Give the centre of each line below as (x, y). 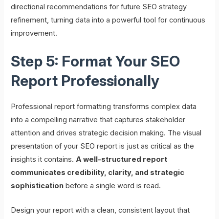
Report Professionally (85, 80)
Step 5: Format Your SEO (96, 61)
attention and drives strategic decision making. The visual (106, 133)
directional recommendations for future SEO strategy (99, 7)
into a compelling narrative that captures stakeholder (98, 120)
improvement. (34, 33)
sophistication (37, 186)
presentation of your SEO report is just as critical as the (103, 146)
